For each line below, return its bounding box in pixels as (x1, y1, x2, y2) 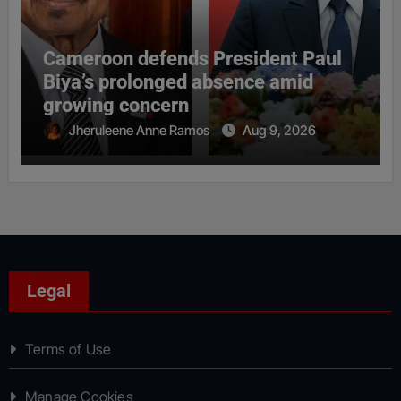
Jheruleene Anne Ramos (68, 121, 212, 139)
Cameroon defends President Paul (42, 47, 342, 70)
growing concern (42, 93, 193, 116)
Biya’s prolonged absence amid (42, 70, 313, 93)
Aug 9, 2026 (242, 121, 316, 139)
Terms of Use (24, 339, 112, 358)
